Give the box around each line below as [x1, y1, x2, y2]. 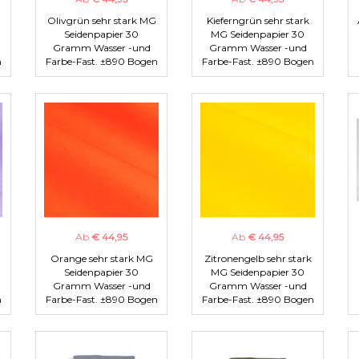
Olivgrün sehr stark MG [46, 14, 156, 27]
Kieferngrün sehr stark [206, 14, 309, 27]
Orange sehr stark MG [50, 252, 153, 265]
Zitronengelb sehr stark [204, 252, 312, 265]
